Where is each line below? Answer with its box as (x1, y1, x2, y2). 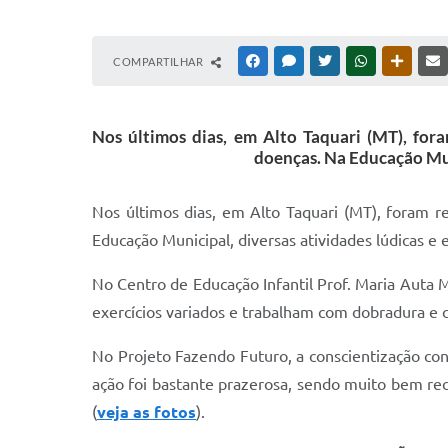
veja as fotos (97, 403, 196, 421)
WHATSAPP (371, 55, 429, 67)
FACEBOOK (263, 55, 321, 67)
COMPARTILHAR (113, 55, 206, 68)
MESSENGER (299, 55, 362, 67)
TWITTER (335, 55, 382, 67)
